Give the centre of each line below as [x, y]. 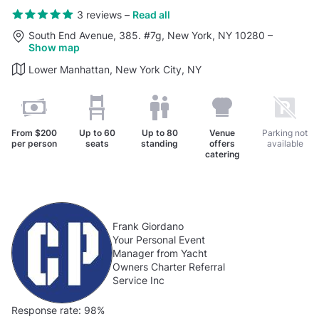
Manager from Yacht [160, 253]
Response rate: [46, 310]
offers [222, 144]
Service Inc [138, 280]
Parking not [285, 133]
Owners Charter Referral [169, 266]
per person [34, 144]
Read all [151, 14]
